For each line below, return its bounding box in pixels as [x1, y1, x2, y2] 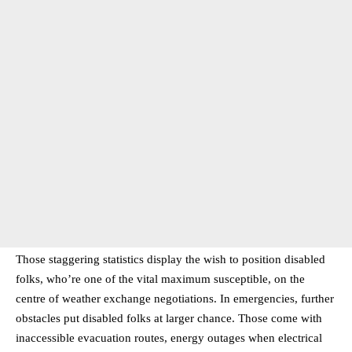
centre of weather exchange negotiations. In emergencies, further [16, 291, 334, 305]
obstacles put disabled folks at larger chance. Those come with [16, 311, 322, 324]
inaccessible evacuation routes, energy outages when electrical [16, 331, 322, 344]
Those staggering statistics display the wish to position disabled [16, 252, 325, 266]
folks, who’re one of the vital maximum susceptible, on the [16, 272, 305, 285]
